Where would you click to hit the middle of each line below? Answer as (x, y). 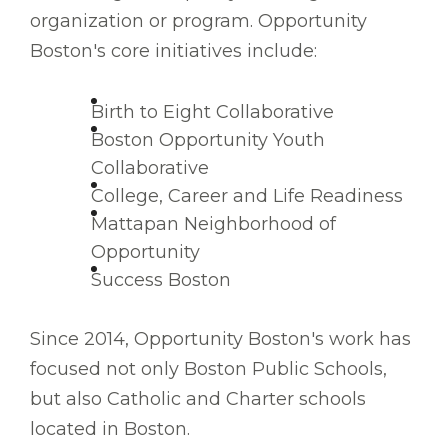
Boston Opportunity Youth (208, 140)
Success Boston (161, 280)
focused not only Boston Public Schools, (208, 369)
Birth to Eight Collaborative (212, 112)
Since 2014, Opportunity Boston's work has (220, 339)
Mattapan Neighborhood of (213, 224)
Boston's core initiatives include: (173, 51)
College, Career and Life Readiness (247, 196)
